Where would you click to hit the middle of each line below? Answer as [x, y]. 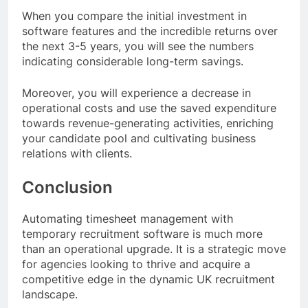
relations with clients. [77, 154]
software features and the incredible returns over [150, 31]
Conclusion [67, 188]
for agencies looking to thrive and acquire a [136, 264]
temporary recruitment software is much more [142, 234]
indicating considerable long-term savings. [134, 62]
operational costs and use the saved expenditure [149, 108]
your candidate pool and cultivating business [139, 139]
